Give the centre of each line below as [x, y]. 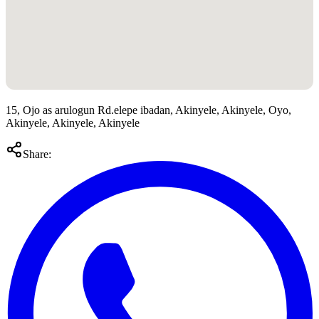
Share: [37, 155]
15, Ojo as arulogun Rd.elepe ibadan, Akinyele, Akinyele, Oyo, [148, 110]
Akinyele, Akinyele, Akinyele [73, 123]
